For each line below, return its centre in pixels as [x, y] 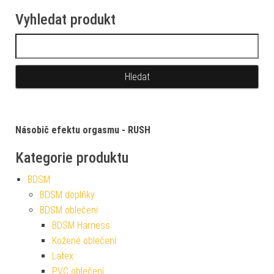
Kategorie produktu [72, 157]
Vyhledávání [39, 40]
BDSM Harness [81, 225]
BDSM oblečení [69, 210]
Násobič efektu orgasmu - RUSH [83, 130]
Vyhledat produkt [65, 19]
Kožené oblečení [84, 240]
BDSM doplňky [67, 194]
